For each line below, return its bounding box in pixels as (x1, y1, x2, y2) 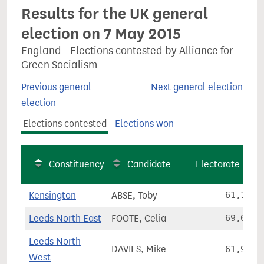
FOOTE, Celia (111, 213, 166, 224)
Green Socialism (21, 58, 97, 71)
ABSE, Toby (111, 190, 157, 201)
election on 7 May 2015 (21, 24, 181, 43)
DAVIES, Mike (111, 243, 166, 255)
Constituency (49, 159, 104, 170)
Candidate (127, 159, 171, 170)
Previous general (21, 81, 91, 93)
